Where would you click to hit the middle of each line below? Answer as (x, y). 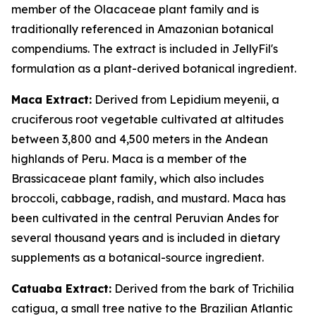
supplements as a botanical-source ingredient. (138, 257)
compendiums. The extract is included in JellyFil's (145, 49)
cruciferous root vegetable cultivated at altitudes (147, 119)
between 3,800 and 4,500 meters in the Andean (140, 139)
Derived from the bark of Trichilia (203, 288)
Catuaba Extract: (61, 288)
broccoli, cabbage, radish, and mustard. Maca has (148, 198)
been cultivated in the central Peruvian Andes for (145, 218)
